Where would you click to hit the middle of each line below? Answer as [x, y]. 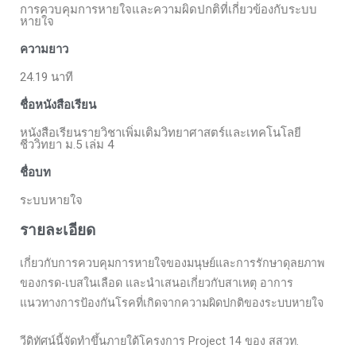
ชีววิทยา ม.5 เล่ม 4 [67, 145]
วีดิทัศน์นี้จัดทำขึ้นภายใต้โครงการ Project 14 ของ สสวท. [159, 342]
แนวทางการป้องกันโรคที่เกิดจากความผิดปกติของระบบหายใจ [172, 304]
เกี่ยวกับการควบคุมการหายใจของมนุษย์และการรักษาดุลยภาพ [172, 264]
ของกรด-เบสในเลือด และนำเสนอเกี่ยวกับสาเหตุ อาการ [157, 284]
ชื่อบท [35, 173]
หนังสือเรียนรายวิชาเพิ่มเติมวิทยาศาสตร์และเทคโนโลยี [161, 133]
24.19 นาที [46, 77]
